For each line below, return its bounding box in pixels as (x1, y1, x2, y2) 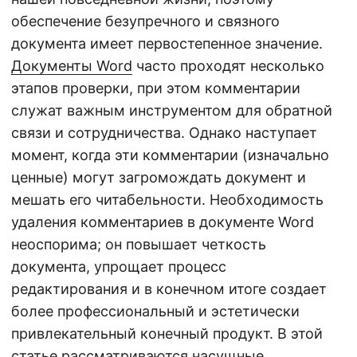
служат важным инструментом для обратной (11, 102, 332, 119)
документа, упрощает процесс (11, 258, 226, 275)
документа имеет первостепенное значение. (11, 35, 323, 52)
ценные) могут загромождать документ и (11, 169, 306, 186)
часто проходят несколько (132, 57, 324, 74)
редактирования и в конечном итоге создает (11, 280, 327, 297)
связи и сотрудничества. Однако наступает (11, 124, 317, 141)
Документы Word (11, 57, 132, 74)
